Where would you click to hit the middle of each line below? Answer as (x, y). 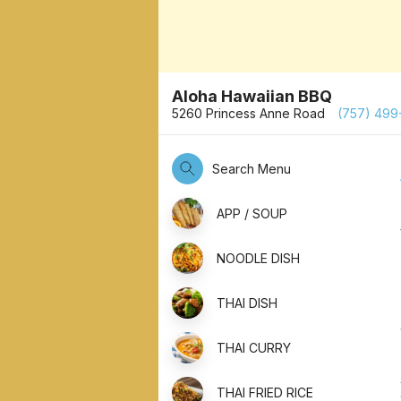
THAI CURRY (254, 347)
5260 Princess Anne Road (250, 113)
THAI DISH (247, 303)
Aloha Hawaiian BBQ (252, 96)
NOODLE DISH (258, 258)
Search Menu (252, 168)
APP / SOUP (252, 213)
